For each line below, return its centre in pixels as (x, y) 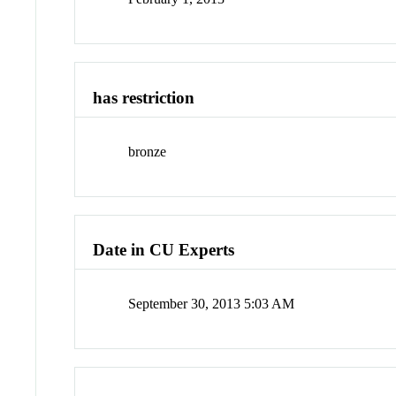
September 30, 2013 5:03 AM (212, 304)
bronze (148, 151)
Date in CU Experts (164, 250)
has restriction (144, 98)
